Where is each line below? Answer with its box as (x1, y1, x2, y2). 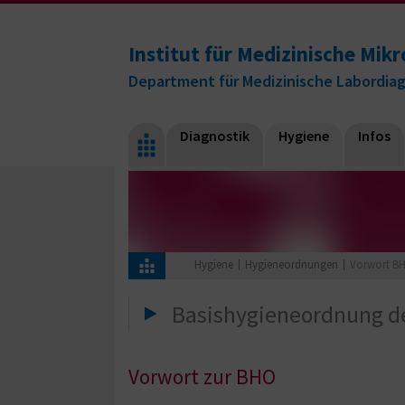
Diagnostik (180, 127, 250, 145)
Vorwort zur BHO (128, 363, 276, 390)
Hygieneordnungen (244, 257, 338, 273)
